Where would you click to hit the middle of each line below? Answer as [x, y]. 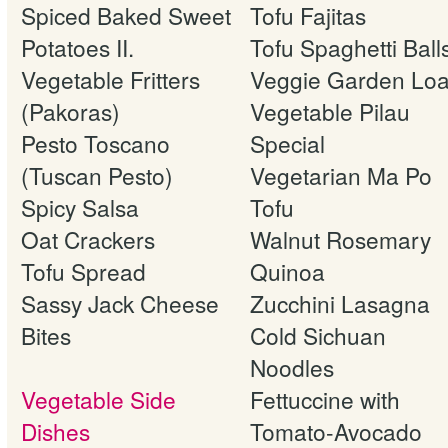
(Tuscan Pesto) [97, 174]
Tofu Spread [83, 270]
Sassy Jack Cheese [120, 302]
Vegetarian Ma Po [341, 174]
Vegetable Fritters [110, 78]
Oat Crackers [88, 238]
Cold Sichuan [318, 334]
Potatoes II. [77, 46]
